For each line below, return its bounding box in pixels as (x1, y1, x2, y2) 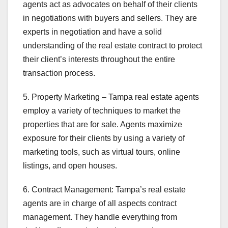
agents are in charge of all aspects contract (23, 199, 177, 208)
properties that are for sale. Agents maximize (23, 120, 182, 129)
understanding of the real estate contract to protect (23, 41, 202, 50)
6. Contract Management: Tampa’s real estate (23, 185, 186, 194)
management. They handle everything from (23, 213, 177, 222)
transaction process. (23, 69, 95, 78)
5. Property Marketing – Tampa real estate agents (23, 93, 199, 102)
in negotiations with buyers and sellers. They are (23, 14, 197, 23)
